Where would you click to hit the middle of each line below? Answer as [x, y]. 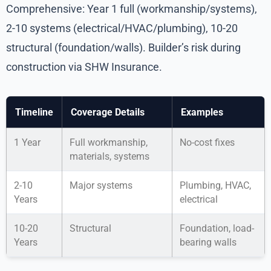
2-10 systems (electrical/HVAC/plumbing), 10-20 [122, 28]
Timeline [34, 113]
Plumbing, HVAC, [215, 186]
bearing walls [208, 243]
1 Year [27, 143]
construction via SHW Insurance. [84, 67]
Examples [202, 113]
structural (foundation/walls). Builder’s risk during [123, 48]
